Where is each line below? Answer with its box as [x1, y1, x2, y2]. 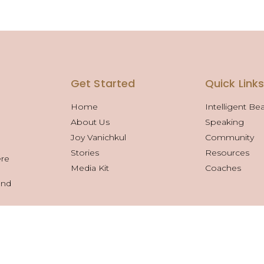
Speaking [205, 116, 244, 127]
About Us [71, 116, 110, 127]
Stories [71, 147, 99, 158]
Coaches [205, 162, 241, 173]
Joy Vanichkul [71, 131, 126, 143]
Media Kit [71, 162, 109, 173]
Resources [205, 147, 249, 158]
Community [205, 131, 254, 143]
